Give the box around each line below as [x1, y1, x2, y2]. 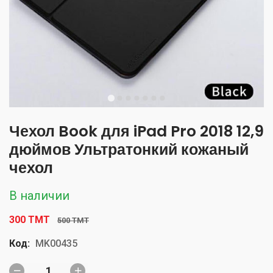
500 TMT [57, 215, 89, 225]
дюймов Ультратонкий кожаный [9, 138, 249, 160]
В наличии [9, 188, 69, 203]
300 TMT [9, 213, 50, 225]
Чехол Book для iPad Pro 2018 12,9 [9, 120, 264, 142]
